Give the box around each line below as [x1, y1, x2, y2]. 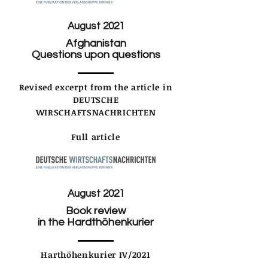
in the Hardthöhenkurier [38, 216, 154, 228]
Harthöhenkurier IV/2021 [41, 248, 151, 260]
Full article [71, 130, 120, 142]
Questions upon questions [31, 48, 160, 60]
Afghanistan [65, 37, 126, 49]
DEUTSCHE [72, 93, 119, 105]
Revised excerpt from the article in [19, 81, 173, 93]
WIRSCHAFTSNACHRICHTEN [35, 106, 156, 118]
